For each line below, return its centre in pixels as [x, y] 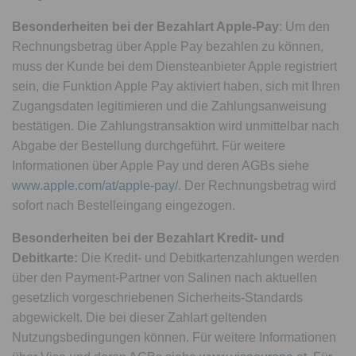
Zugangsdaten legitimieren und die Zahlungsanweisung [170, 106]
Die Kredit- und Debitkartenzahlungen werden [209, 258]
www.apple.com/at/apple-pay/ [95, 186]
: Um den [305, 27]
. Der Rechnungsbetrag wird [257, 186]
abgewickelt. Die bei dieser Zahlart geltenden [140, 317]
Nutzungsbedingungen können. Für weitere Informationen [174, 337]
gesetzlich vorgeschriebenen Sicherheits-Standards [158, 298]
